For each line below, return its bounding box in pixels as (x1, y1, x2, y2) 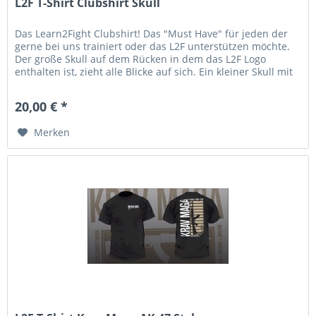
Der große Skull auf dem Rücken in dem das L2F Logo (15, 52, 267, 66)
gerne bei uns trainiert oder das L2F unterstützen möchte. (15, 39, 291, 54)
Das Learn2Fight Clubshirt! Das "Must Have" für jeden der (15, 27, 288, 41)
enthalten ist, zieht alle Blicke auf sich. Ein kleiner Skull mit (15, 65, 293, 79)
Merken (34, 126, 71, 140)
